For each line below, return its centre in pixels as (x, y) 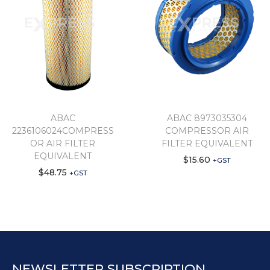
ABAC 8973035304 (207, 118)
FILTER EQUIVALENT (207, 144)
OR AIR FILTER (63, 144)
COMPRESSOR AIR (207, 131)
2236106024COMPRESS (63, 131)
